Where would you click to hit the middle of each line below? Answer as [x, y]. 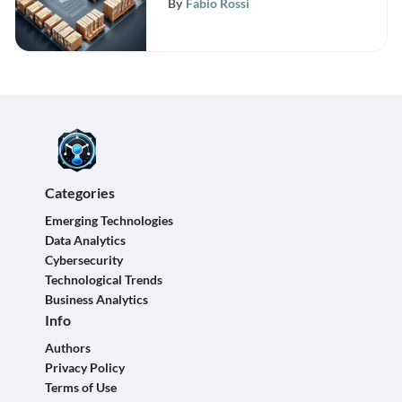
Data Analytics [85, 240]
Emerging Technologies [109, 220]
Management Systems [238, 18]
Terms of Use [81, 387]
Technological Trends [104, 280]
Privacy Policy [85, 367]
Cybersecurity [84, 260]
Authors [68, 348]
